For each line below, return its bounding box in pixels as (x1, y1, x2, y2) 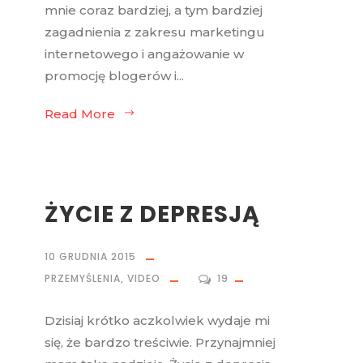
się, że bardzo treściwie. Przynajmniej (45, 335, 275, 351)
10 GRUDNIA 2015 (45, 250, 136, 264)
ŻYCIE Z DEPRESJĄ (45, 199, 260, 231)
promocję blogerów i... (45, 68, 184, 84)
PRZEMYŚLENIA (45, 271, 121, 286)
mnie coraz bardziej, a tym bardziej (45, 2, 263, 19)
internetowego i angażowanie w (45, 46, 244, 62)
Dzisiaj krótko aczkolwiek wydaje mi (45, 313, 270, 329)
